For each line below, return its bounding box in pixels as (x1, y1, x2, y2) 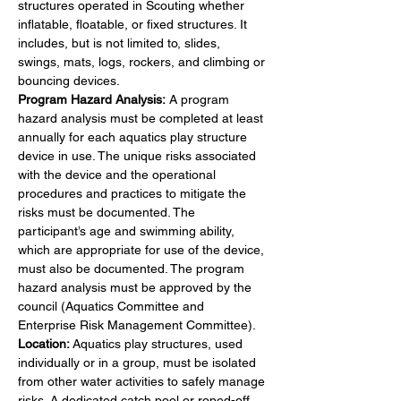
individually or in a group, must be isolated (18, 354, 260, 370)
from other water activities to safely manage (18, 373, 269, 388)
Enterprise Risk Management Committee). (18, 317, 256, 332)
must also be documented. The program (18, 260, 248, 276)
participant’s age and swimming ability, (18, 223, 238, 238)
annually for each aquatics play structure (18, 129, 251, 144)
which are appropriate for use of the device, (18, 242, 268, 257)
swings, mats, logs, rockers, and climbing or (18, 54, 269, 69)
